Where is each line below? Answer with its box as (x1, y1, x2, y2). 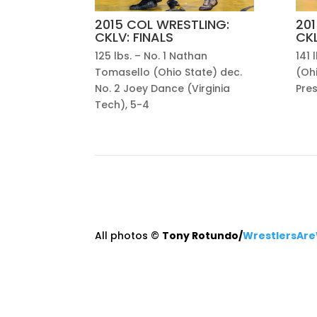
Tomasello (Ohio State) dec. (95, 64, 243, 79)
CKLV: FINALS (95, 28, 174, 47)
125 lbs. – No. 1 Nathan (95, 48, 208, 63)
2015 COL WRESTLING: (95, 16, 230, 34)
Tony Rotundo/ (162, 228, 243, 243)
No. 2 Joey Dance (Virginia (95, 81, 231, 96)
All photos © (95, 228, 163, 243)
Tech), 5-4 (95, 97, 150, 112)
